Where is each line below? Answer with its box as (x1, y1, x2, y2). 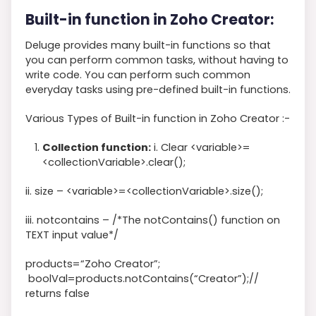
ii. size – (25, 183, 66, 198)
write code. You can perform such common (25, 67, 250, 82)
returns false (25, 286, 90, 300)
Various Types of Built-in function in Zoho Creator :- (25, 111, 290, 126)
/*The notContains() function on (112, 212, 280, 227)
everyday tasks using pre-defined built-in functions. (25, 82, 291, 97)
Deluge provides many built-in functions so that (25, 37, 271, 52)
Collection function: (42, 140, 151, 154)
